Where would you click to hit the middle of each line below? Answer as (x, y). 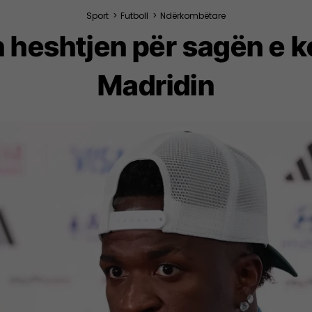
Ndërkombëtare (193, 16)
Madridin (156, 85)
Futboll (134, 16)
